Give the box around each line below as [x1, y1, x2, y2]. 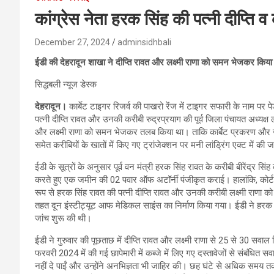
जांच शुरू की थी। [35, 212, 92, 224]
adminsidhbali [117, 37, 171, 47]
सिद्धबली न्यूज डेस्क [35, 78, 97, 90]
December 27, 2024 [35, 37, 110, 47]
